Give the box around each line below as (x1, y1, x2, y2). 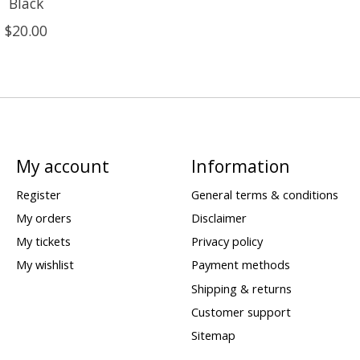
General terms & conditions (190, 186, 338, 202)
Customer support (190, 303, 291, 320)
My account (15, 153, 109, 178)
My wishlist (15, 256, 74, 273)
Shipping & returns (190, 280, 292, 297)
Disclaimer (190, 210, 247, 227)
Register (15, 186, 61, 202)
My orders (15, 210, 72, 227)
